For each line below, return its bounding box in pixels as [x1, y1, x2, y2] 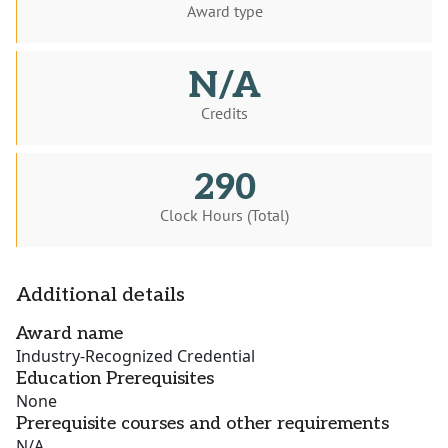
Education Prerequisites [16, 368, 214, 390]
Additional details [16, 283, 185, 308]
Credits [201, 103, 248, 124]
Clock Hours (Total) [160, 205, 289, 226]
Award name [16, 323, 123, 345]
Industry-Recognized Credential [16, 345, 255, 368]
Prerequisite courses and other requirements [16, 413, 389, 435]
